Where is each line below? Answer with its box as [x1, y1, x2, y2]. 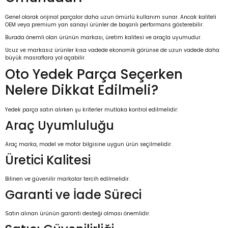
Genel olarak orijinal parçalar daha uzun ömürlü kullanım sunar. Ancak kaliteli [5, 13, 216, 21]
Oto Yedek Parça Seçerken [5, 65, 183, 84]
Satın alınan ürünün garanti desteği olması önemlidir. [5, 210, 150, 218]
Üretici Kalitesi [5, 152, 91, 169]
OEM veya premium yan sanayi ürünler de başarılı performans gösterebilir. [5, 21, 204, 29]
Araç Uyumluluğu [5, 117, 114, 134]
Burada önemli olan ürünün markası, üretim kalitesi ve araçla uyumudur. [5, 34, 202, 42]
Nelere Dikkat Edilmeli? [5, 81, 158, 100]
